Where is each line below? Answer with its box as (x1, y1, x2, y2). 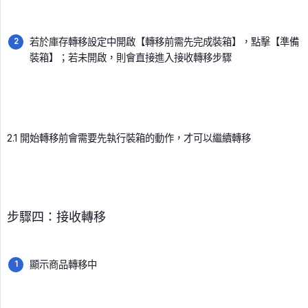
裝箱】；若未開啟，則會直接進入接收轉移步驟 (30, 52, 232, 64)
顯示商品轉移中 (30, 258, 97, 271)
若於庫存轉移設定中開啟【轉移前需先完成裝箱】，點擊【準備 (30, 36, 299, 48)
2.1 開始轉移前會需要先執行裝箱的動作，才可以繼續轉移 (7, 132, 251, 144)
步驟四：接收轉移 (7, 210, 106, 225)
